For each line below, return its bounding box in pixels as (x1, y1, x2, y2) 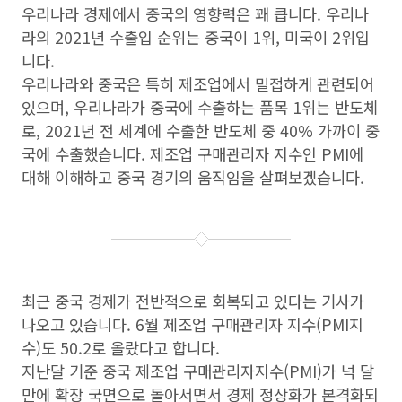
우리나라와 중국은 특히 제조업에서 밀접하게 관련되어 (22, 73, 374, 95)
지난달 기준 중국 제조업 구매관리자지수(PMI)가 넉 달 (22, 360, 374, 382)
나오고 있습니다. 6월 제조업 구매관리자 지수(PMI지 (22, 313, 363, 336)
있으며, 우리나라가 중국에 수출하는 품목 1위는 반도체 (22, 96, 378, 118)
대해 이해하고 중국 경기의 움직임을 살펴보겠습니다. (22, 166, 364, 188)
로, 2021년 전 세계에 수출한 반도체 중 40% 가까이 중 (22, 119, 380, 142)
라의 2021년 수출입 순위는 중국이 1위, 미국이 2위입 (22, 26, 370, 48)
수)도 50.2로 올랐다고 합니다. (22, 336, 220, 359)
